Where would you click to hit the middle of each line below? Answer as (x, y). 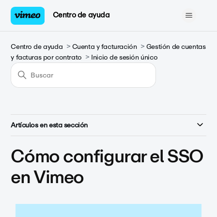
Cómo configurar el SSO (107, 156)
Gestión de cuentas (176, 47)
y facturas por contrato (46, 57)
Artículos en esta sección (49, 125)
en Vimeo (47, 177)
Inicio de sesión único (124, 57)
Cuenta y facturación (104, 47)
